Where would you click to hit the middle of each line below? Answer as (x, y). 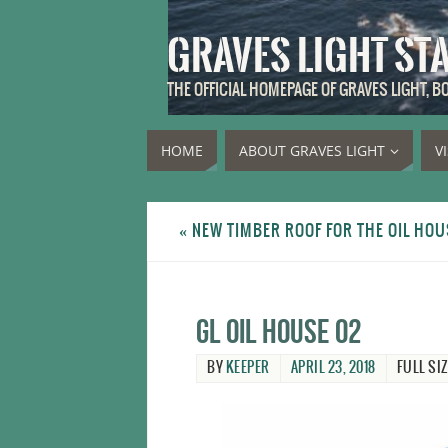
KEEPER (247, 368)
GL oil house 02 (278, 331)
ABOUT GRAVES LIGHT (312, 150)
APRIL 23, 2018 (333, 368)
